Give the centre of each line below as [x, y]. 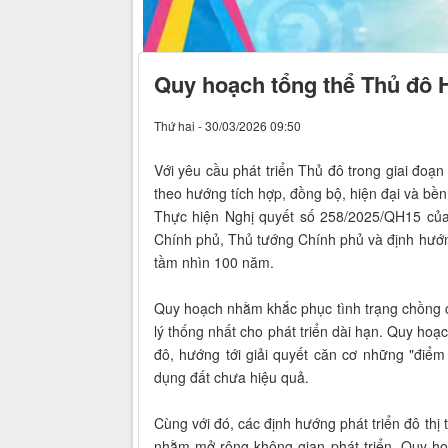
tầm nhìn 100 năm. [214, 261]
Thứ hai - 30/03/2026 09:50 [227, 125]
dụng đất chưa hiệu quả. [231, 376]
